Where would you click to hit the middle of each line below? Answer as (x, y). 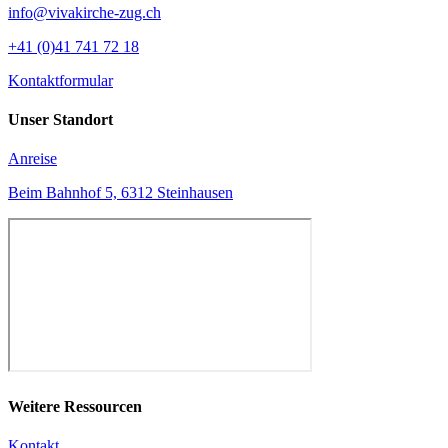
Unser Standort (60, 120)
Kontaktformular (60, 80)
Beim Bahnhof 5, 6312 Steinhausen (120, 193)
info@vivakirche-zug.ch (84, 12)
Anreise (32, 159)
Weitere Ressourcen (75, 406)
